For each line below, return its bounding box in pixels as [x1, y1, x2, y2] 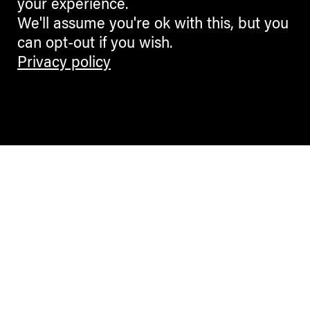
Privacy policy [17, 56, 111, 71]
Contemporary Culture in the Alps [89, 250, 221, 262]
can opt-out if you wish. [17, 37, 172, 52]
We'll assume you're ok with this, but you [17, 17, 289, 33]
